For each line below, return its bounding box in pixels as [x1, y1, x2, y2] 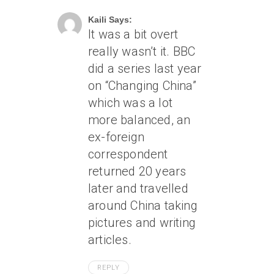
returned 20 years [88, 164, 187, 179]
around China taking [88, 198, 198, 213]
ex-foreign [88, 130, 144, 144]
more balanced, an [88, 113, 191, 127]
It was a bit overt [88, 27, 179, 42]
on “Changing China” [88, 78, 196, 93]
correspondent [88, 147, 168, 161]
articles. [88, 232, 131, 247]
